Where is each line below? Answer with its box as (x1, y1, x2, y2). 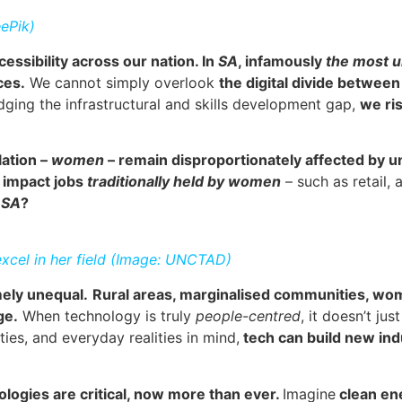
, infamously (238, 52, 326, 70)
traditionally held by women (83, 172, 281, 191)
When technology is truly (18, 307, 191, 326)
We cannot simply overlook (25, 74, 219, 92)
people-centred (191, 307, 301, 326)
